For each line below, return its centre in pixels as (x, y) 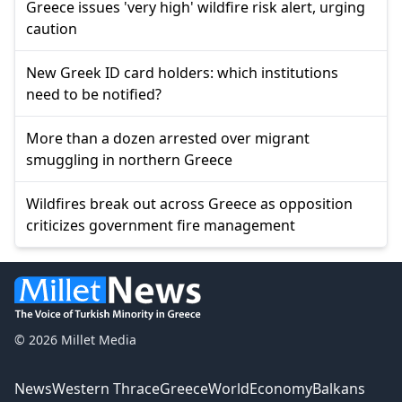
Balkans (339, 388)
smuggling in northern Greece (129, 159)
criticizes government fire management (161, 225)
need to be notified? (94, 94)
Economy (281, 388)
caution (52, 28)
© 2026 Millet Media (75, 339)
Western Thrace (106, 388)
